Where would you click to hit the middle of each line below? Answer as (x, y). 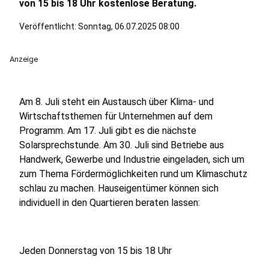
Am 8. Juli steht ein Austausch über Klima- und (116, 102)
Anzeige (24, 59)
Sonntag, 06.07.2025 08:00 (129, 26)
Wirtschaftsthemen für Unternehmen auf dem (116, 116)
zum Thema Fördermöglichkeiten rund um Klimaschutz (133, 174)
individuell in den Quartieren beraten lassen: (110, 203)
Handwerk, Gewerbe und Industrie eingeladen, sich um (132, 159)
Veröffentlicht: (49, 26)
